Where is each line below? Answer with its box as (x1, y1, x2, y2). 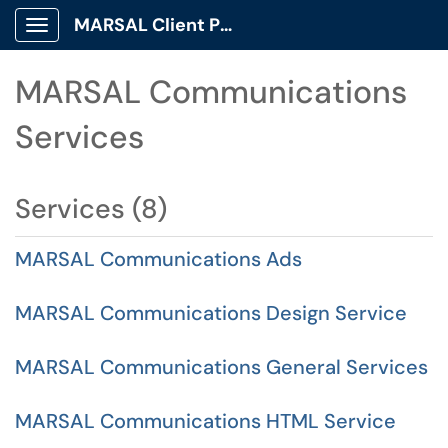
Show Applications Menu (36, 32, 195, 50)
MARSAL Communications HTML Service (15, 408, 396, 434)
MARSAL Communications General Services (15, 354, 428, 380)
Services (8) (15, 191, 167, 226)
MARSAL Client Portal (220, 13, 232, 37)
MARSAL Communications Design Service (15, 300, 407, 326)
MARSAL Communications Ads (15, 246, 302, 272)
